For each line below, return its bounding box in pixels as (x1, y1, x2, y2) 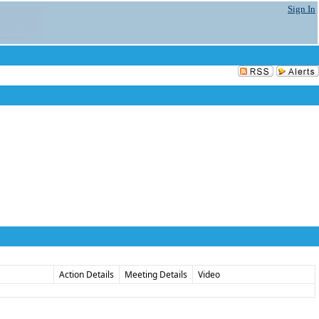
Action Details (59, 268, 114, 281)
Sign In (288, 4, 315, 14)
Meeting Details (125, 268, 187, 281)
